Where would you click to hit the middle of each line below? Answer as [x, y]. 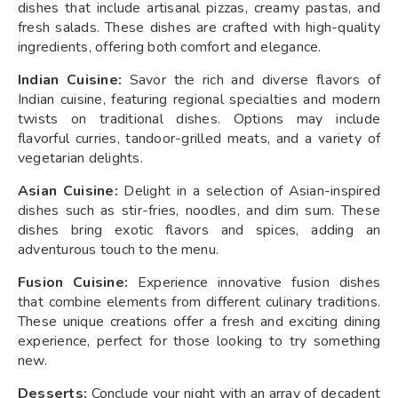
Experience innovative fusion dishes [259, 282]
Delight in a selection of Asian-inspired [249, 191]
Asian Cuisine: [68, 191]
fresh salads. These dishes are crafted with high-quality [199, 27]
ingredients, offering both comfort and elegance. [170, 47]
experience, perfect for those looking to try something [199, 341]
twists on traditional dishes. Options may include [199, 119]
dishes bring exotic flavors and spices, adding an [199, 230]
